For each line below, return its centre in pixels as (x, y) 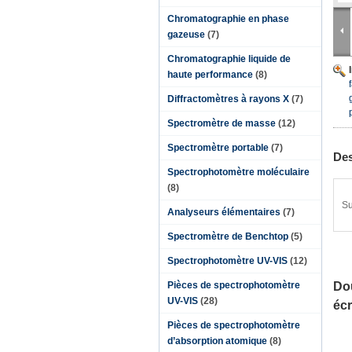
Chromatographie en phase (228, 19)
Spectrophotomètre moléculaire (238, 172)
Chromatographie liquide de (229, 59)
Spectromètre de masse (222, 123)
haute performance (210, 75)
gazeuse (186, 35)
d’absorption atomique (217, 341)
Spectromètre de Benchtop (228, 236)
